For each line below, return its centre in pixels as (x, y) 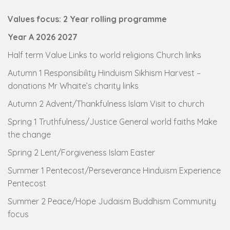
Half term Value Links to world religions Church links (104, 55)
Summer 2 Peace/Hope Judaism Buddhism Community (112, 201)
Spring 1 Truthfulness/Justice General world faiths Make (112, 122)
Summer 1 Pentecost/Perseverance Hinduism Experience (114, 170)
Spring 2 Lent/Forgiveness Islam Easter (81, 152)
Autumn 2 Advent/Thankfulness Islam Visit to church (106, 104)
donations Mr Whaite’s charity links (73, 86)
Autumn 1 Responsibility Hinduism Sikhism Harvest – (104, 73)
